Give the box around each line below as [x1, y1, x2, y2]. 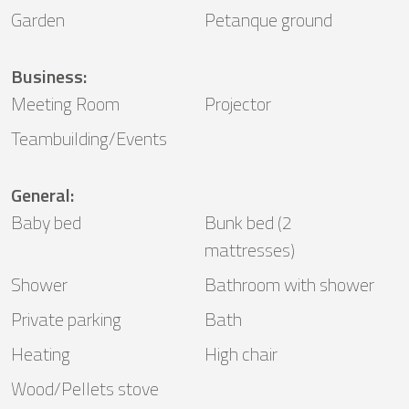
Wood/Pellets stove [11, 374, 159, 404]
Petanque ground [204, 5, 332, 35]
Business [11, 62, 83, 91]
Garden [11, 5, 65, 35]
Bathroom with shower [204, 270, 374, 299]
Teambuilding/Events [11, 124, 167, 153]
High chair [204, 340, 278, 369]
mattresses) [204, 236, 295, 265]
